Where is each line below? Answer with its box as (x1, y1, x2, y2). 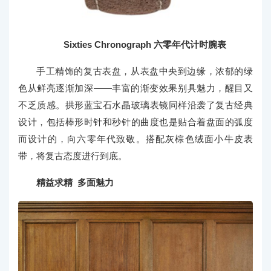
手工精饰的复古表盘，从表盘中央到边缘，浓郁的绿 (36, 66, 253, 77)
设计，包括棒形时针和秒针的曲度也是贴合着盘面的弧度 (18, 117, 253, 128)
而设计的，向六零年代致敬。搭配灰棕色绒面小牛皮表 (18, 134, 253, 145)
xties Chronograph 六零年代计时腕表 (71, 39, 226, 50)
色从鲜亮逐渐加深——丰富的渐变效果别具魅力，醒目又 (18, 83, 253, 94)
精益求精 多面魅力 (36, 177, 114, 188)
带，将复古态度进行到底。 (18, 151, 127, 162)
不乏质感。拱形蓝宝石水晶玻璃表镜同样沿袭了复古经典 (18, 100, 253, 111)
